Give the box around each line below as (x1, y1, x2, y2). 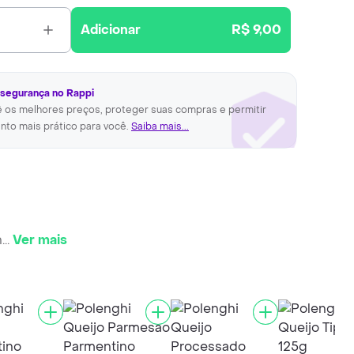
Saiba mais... (131, 120, 189, 133)
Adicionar (81, 21, 141, 38)
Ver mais (13, 231, 67, 248)
